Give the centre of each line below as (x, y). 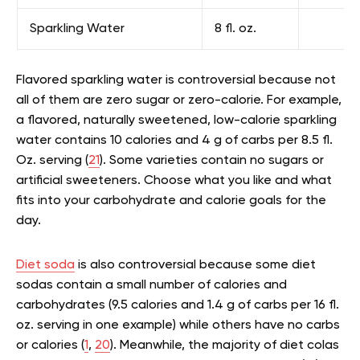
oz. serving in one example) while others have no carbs (178, 326)
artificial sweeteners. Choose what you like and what (174, 181)
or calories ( (50, 346)
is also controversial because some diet (195, 266)
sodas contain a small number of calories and (151, 286)
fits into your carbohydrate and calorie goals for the (171, 201)
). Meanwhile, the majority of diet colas (225, 346)
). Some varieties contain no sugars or (212, 161)
